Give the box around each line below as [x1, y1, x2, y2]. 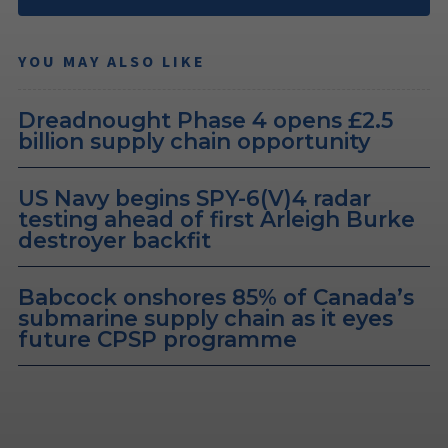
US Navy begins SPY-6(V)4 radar [18, 184, 371, 211]
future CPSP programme [18, 325, 297, 352]
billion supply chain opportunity [18, 127, 370, 154]
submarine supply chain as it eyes [18, 304, 393, 331]
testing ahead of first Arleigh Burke [18, 205, 415, 232]
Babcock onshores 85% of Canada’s [18, 283, 414, 310]
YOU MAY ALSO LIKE [18, 50, 206, 71]
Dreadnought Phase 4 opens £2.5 [18, 106, 393, 133]
